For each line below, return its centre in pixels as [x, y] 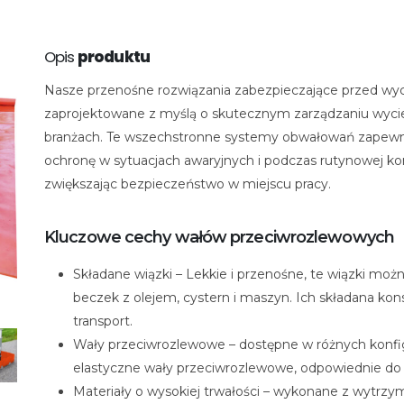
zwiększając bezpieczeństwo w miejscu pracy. [188, 184]
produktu [114, 57]
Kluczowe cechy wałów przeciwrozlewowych [219, 238]
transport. [103, 321]
